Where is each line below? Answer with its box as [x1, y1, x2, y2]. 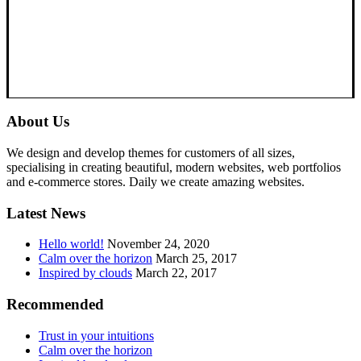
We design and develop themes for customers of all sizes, [6, 146, 295, 160]
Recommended [6, 296, 104, 313]
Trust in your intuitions [39, 328, 154, 342]
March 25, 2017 [156, 251, 237, 266]
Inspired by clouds [39, 266, 132, 280]
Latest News [6, 204, 85, 222]
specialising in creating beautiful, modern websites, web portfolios [6, 160, 341, 175]
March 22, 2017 [135, 266, 217, 280]
